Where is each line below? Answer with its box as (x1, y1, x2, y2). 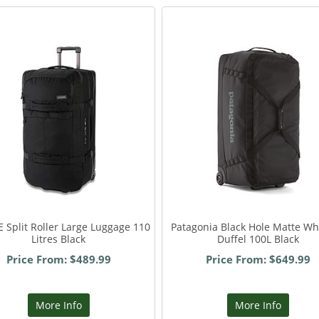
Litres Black (31, 232, 86, 246)
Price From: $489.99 (6, 252, 111, 267)
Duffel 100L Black (216, 232, 299, 246)
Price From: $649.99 (205, 252, 310, 267)
